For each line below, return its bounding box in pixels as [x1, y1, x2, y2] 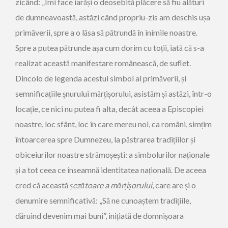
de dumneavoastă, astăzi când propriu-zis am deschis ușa [15, 12, 210, 22]
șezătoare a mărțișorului [70, 180, 152, 190]
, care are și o [152, 180, 196, 190]
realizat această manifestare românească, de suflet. [15, 58, 191, 68]
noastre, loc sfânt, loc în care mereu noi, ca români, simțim [15, 119, 212, 129]
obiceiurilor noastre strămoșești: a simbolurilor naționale [15, 150, 210, 159]
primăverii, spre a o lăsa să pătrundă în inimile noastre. [15, 27, 197, 37]
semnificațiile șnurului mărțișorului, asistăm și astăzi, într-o [15, 89, 212, 98]
